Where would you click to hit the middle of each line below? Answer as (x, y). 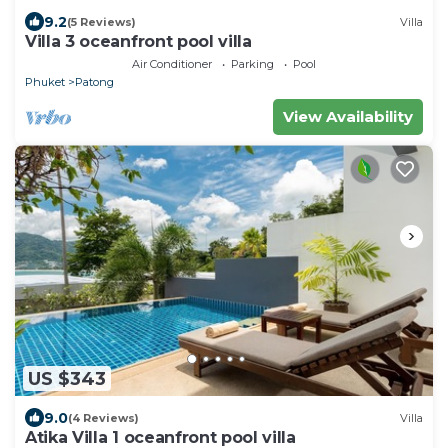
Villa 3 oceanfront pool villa (138, 42)
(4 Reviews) (103, 417)
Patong (94, 82)
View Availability (348, 117)
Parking (252, 64)
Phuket (45, 82)
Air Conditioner (172, 64)
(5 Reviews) (101, 21)
